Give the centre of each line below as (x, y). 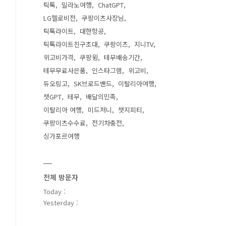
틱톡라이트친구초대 (71, 44)
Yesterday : (61, 203)
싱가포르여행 (62, 136)
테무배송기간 (122, 57)
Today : (54, 191)
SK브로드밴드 (93, 83)
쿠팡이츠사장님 (103, 18)
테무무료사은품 (65, 70)
